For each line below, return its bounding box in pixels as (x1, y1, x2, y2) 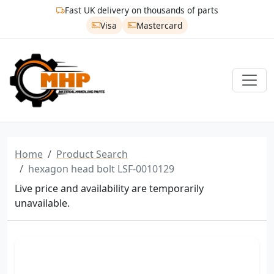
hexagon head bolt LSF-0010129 (28, 161, 174, 176)
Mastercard (136, 19, 182, 31)
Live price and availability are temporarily (15, 181, 204, 195)
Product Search (56, 147, 128, 161)
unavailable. (15, 196, 70, 210)
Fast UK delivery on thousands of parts (64, 4, 218, 17)
